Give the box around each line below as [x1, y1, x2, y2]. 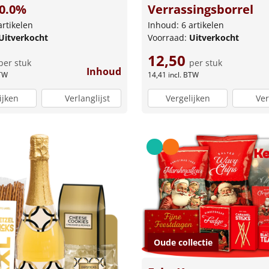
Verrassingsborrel [148, 1, 253, 18]
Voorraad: [148, 32, 189, 44]
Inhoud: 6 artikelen [148, 19, 224, 31]
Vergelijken [165, 92, 210, 104]
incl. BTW [168, 70, 199, 80]
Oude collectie [154, 237, 213, 249]
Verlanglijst [64, 92, 110, 104]
